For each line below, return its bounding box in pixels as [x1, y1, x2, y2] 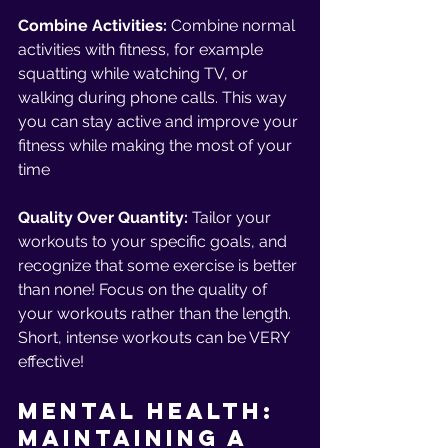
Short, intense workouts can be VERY [18, 328, 293, 347]
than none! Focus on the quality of [18, 280, 271, 299]
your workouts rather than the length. [18, 304, 295, 323]
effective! [18, 352, 84, 371]
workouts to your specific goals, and [18, 232, 291, 251]
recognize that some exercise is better [18, 256, 301, 275]
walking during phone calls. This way [18, 88, 291, 107]
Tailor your [192, 208, 275, 227]
